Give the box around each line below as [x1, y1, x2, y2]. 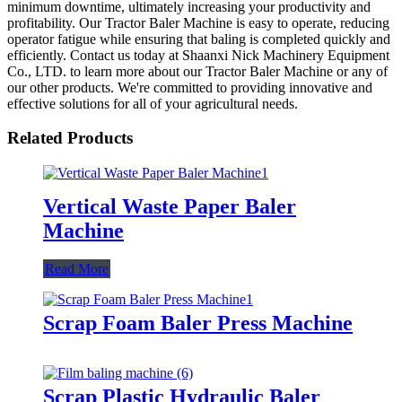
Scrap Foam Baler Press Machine [43, 310, 353, 335]
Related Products [7, 128, 133, 148]
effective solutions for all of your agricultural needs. [7, 95, 298, 111]
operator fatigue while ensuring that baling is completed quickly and [7, 31, 390, 47]
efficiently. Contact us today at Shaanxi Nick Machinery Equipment [7, 47, 389, 63]
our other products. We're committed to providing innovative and [7, 79, 372, 95]
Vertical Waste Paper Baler [43, 194, 296, 218]
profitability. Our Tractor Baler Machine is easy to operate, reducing [7, 14, 389, 31]
